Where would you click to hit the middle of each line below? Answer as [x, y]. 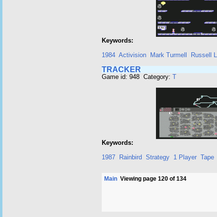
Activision [132, 55]
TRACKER [121, 70]
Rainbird [131, 157]
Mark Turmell [169, 55]
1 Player [185, 157]
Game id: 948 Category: [137, 77]
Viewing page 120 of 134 [152, 179]
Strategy [158, 157]
